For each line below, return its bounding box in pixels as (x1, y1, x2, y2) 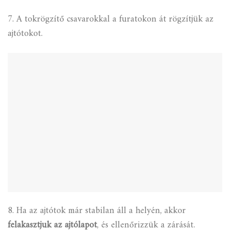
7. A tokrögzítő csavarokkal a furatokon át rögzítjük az (8, 11, 214, 27)
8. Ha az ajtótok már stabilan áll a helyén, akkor (8, 203, 186, 219)
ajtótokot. (8, 25, 43, 42)
